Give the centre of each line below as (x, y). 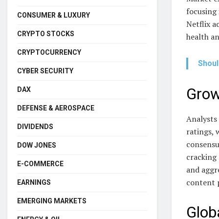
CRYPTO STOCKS (46, 33)
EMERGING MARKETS (52, 201)
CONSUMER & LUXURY (54, 15)
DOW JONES (37, 145)
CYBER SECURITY (45, 71)
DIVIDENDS (35, 126)
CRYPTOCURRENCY (49, 52)
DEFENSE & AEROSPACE (56, 108)
